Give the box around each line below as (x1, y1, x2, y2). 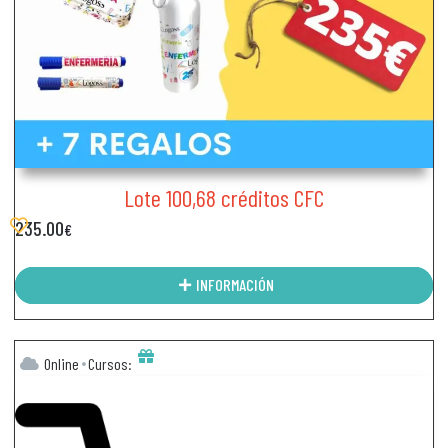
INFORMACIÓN (195, 275, 274, 295)
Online (44, 353, 80, 373)
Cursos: (88, 353, 133, 373)
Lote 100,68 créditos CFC (124, 182, 324, 212)
